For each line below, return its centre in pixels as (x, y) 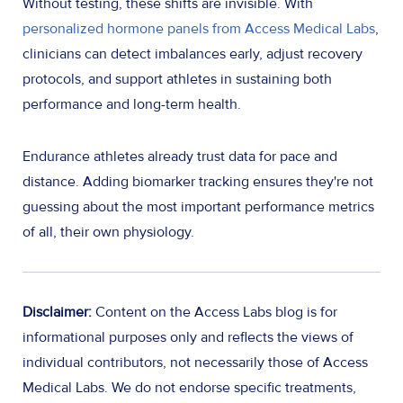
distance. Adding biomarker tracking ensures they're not (198, 181)
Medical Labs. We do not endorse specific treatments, (189, 387)
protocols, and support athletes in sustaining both (177, 79)
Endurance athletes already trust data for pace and (180, 156)
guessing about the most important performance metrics (198, 206)
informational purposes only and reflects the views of (188, 337)
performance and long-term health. (132, 104)
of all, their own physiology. (108, 232)
